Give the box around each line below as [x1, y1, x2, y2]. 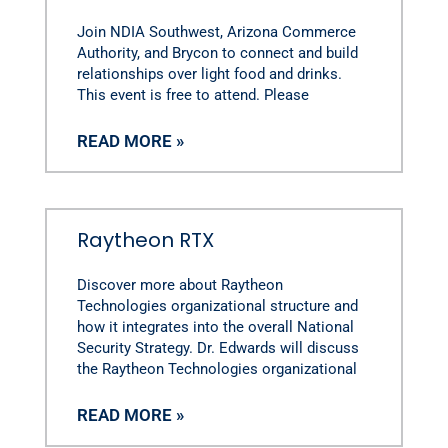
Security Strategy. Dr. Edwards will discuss [76, 338, 359, 357]
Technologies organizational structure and [76, 296, 358, 315]
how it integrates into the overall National [76, 317, 354, 336]
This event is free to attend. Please [76, 85, 309, 104]
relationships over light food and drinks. [76, 64, 342, 83]
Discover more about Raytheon [76, 275, 283, 294]
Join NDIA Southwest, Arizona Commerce [76, 22, 356, 41]
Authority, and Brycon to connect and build [76, 43, 358, 62]
